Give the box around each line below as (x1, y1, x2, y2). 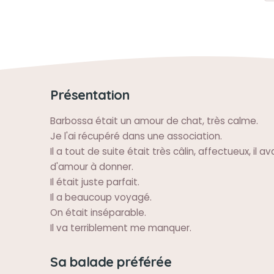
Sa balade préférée (50, 253, 171, 270)
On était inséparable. (50, 206, 146, 219)
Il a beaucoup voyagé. (50, 191, 152, 204)
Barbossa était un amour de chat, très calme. (50, 114, 258, 127)
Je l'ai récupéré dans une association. (50, 130, 222, 143)
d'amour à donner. (50, 160, 133, 173)
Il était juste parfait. (50, 176, 139, 188)
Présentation (50, 86, 129, 103)
